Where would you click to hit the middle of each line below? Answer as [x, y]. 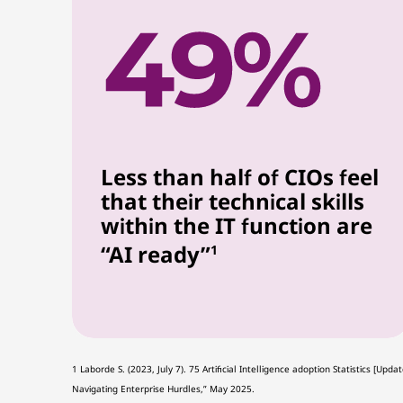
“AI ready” [156, 254]
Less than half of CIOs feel [240, 177]
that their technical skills [233, 201]
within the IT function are [237, 225]
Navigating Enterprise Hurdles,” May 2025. [163, 389]
